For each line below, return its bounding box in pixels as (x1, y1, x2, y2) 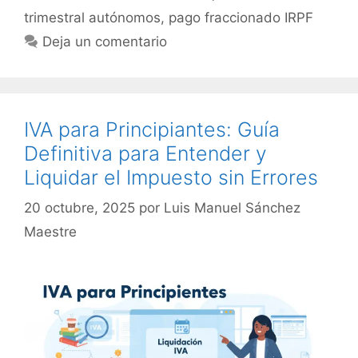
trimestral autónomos (24, 9, 161, 26)
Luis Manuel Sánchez (164, 200, 300, 217)
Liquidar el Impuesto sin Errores (24, 165, 318, 189)
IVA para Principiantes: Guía (24, 117, 280, 141)
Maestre (24, 224, 77, 241)
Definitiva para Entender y (24, 141, 267, 165)
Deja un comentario (42, 33, 168, 50)
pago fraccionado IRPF (169, 9, 313, 26)
